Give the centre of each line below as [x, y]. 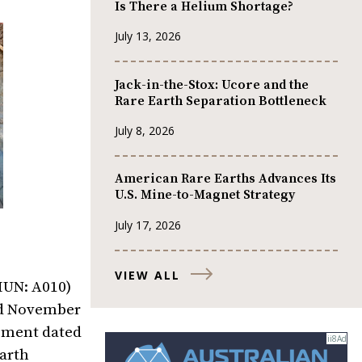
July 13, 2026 [148, 36]
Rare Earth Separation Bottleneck [221, 101]
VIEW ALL [147, 275]
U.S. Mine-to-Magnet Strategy [205, 195]
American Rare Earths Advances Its [225, 179]
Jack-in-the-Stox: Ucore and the [212, 84]
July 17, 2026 [148, 225]
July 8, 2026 [145, 130]
